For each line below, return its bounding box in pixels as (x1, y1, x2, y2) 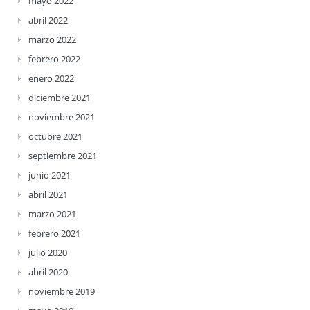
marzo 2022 (28, 33, 76, 46)
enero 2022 (28, 72, 74, 84)
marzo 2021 (28, 208, 76, 220)
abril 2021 (28, 188, 68, 201)
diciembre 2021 (28, 91, 91, 104)
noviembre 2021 (28, 111, 95, 123)
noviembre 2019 (28, 285, 95, 298)
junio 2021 (28, 169, 71, 181)
